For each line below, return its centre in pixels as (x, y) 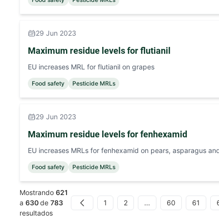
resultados (36, 213)
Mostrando (38, 192)
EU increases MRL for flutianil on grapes (91, 67)
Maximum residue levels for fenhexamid (108, 134)
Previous (90, 207)
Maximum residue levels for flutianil (99, 51)
